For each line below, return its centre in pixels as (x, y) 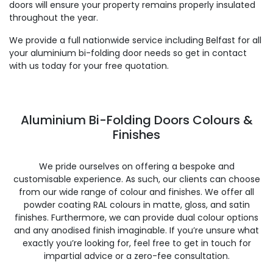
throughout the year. (54, 18)
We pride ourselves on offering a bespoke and (136, 166)
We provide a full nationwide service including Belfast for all (135, 40)
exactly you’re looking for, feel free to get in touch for (136, 243)
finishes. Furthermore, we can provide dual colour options (136, 218)
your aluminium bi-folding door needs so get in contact (128, 53)
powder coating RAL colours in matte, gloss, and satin (136, 205)
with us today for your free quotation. (89, 66)
